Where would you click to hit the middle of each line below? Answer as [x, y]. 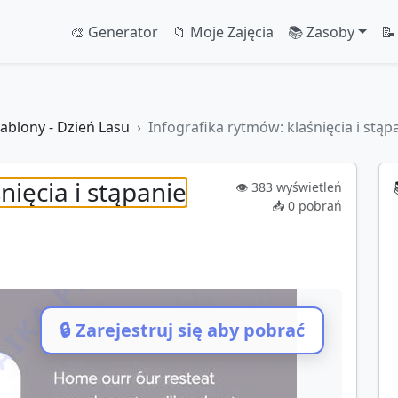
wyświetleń [307, 187]
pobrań [318, 206]
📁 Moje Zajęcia [223, 32]
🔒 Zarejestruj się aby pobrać [182, 330]
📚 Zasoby [322, 32]
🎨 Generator [115, 32]
